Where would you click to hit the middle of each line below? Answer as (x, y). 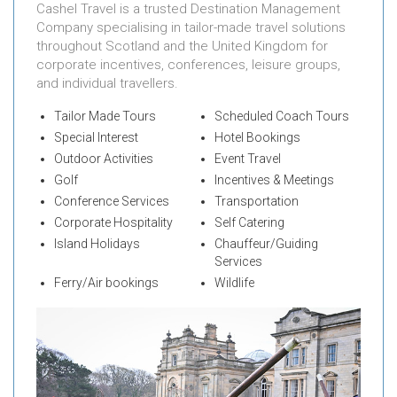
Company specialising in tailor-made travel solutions (191, 28)
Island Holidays (97, 244)
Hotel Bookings (257, 138)
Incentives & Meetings (274, 180)
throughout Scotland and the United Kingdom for (182, 47)
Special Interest (96, 138)
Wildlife (234, 283)
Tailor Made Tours (105, 117)
